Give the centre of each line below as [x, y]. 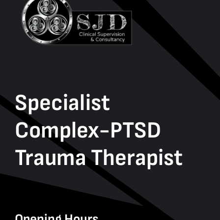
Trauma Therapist [98, 158]
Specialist [62, 103]
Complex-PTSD [88, 130]
